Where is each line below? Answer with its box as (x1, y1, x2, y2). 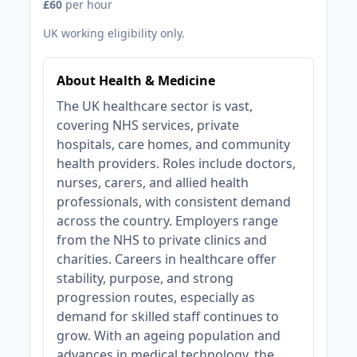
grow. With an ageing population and (57, 327, 281, 344)
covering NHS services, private (57, 116, 240, 134)
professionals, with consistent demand (57, 193, 292, 210)
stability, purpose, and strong (57, 269, 234, 287)
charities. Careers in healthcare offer (57, 250, 277, 268)
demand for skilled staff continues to (57, 308, 280, 325)
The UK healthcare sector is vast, (57, 97, 253, 115)
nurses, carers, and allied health (57, 174, 249, 191)
